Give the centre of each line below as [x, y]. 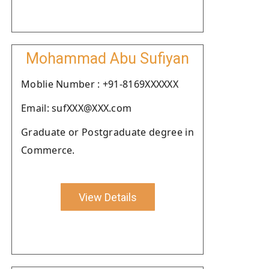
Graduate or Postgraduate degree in [107, 132]
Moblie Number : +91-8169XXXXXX [100, 84]
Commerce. [48, 150]
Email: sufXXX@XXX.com [77, 108]
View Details [107, 197]
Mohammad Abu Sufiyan [107, 59]
